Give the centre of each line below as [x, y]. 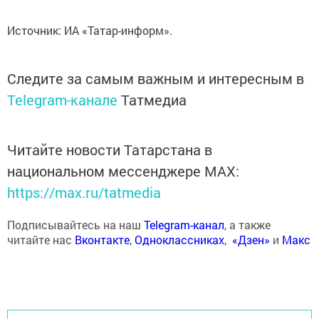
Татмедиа [154, 99]
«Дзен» [251, 239]
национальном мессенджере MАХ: [123, 171]
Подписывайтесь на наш [75, 224]
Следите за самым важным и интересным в [156, 78]
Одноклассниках [179, 239]
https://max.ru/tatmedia [84, 192]
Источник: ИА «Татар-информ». [90, 30]
